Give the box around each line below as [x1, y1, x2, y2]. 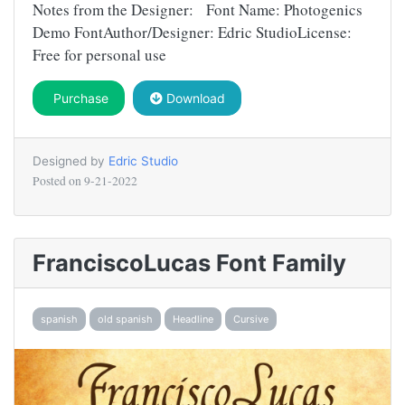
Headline [173, 312, 213, 325]
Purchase [49, 90, 108, 107]
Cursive [233, 312, 268, 325]
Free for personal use [33, 44, 166, 66]
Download [162, 90, 225, 107]
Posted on [33, 173, 84, 190]
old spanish [98, 312, 153, 325]
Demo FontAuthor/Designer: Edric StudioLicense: [33, 22, 352, 43]
